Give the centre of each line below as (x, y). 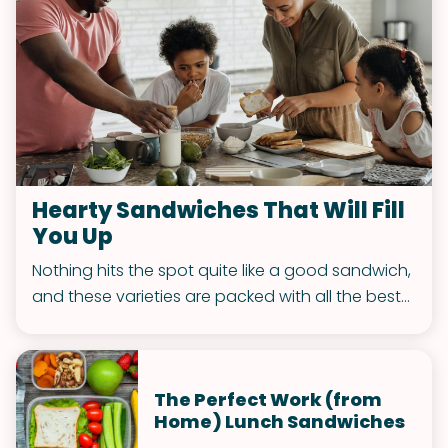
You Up (72, 237)
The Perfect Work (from (268, 400)
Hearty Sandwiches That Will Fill (218, 211)
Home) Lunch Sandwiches (279, 422)
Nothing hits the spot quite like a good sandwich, (221, 271)
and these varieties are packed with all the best (216, 297)
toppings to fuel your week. (137, 323)
